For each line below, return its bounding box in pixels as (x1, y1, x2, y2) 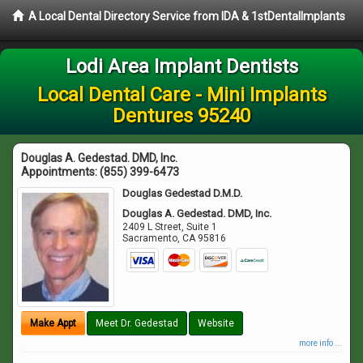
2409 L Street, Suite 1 (122, 221, 218, 233)
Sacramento (122, 233, 178, 244)
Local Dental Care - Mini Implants (36, 83, 327, 106)
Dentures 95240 (113, 105, 250, 127)
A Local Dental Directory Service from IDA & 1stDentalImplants (28, 10, 345, 23)
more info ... (299, 338, 342, 348)
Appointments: (21, 165, 100, 178)
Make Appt (30, 317, 76, 329)
